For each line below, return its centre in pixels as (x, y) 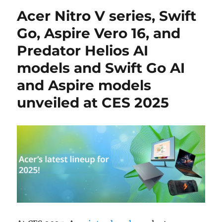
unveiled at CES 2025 (93, 103)
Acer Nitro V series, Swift (107, 16)
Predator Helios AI (83, 51)
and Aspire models (84, 85)
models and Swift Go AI (101, 68)
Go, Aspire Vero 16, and (99, 33)
